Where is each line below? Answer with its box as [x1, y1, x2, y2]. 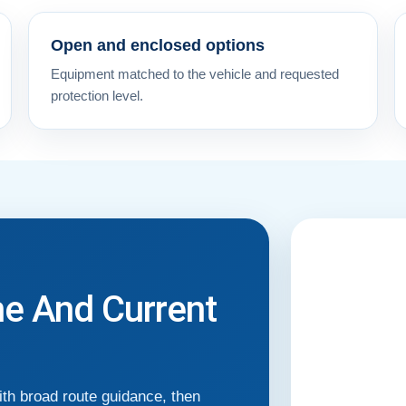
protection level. [50, 87, 143, 103]
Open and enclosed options [50, 35, 265, 54]
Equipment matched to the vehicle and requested [50, 65, 339, 82]
